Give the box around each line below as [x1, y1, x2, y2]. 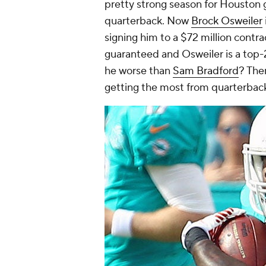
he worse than [104, 64, 173, 78]
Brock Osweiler [191, 14, 262, 28]
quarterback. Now [104, 14, 191, 28]
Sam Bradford [173, 64, 239, 78]
